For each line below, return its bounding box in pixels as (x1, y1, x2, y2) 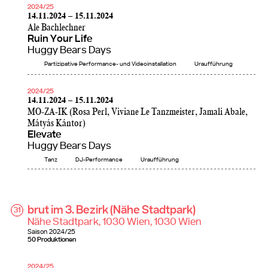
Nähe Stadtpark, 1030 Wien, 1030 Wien (28, 217, 202, 228)
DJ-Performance (75, 157, 123, 163)
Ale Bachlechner (28, 22, 86, 33)
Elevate (28, 129, 61, 140)
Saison (28, 229, 47, 236)
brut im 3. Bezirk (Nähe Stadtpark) (28, 205, 196, 217)
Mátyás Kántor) (28, 118, 86, 129)
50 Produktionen (28, 236, 76, 243)
